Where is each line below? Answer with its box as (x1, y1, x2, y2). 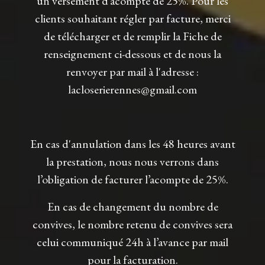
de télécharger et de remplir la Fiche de (43, 28, 222, 44)
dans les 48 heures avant (121, 135, 235, 151)
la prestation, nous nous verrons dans (46, 153, 219, 169)
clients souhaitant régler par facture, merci (34, 10, 231, 26)
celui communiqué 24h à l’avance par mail (37, 234, 228, 250)
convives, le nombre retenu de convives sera (33, 216, 232, 232)
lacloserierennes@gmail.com (68, 81, 197, 97)
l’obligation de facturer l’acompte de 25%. (37, 171, 228, 187)
